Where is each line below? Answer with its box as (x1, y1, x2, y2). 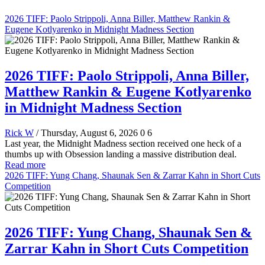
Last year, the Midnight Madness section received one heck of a (5, 138, 241, 148)
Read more (5, 159, 46, 170)
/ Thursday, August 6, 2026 (36, 127, 138, 138)
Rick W (5, 127, 34, 138)
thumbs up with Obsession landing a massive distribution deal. (5, 148, 237, 159)
